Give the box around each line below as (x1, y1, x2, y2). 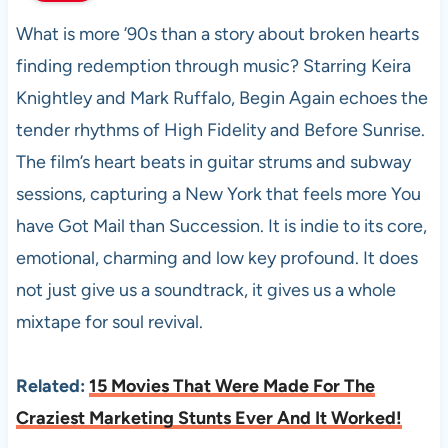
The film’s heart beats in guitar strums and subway (15, 151, 411, 173)
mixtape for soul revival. (15, 311, 203, 333)
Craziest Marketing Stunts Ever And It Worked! (15, 407, 402, 429)
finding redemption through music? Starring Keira (15, 55, 411, 77)
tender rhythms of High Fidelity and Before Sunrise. (15, 119, 425, 141)
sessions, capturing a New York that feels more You (15, 183, 421, 205)
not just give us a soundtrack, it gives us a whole (15, 279, 396, 301)
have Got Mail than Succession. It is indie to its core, (15, 215, 427, 237)
